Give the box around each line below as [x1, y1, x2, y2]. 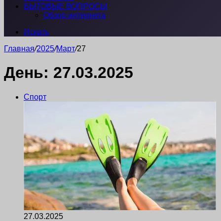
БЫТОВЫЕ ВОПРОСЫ [24, 2, 107, 10]
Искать [24, 28, 49, 36]
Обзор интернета [43, 11, 106, 19]
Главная [4, 44, 35, 53]
